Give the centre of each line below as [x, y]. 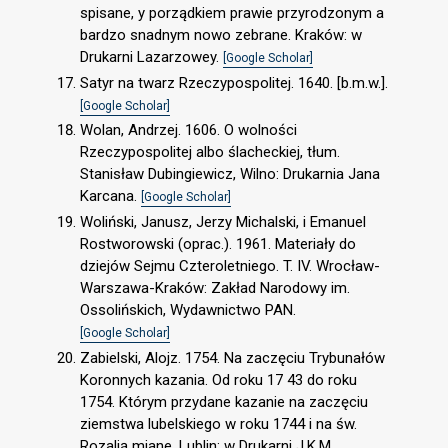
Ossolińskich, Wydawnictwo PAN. [188, 310]
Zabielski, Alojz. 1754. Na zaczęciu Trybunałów [232, 357]
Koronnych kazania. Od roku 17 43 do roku [218, 379]
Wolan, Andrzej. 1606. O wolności [188, 130]
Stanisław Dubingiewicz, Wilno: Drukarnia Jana [230, 174]
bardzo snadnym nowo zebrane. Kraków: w [221, 34]
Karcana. [110, 196]
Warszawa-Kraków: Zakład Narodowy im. [215, 288]
